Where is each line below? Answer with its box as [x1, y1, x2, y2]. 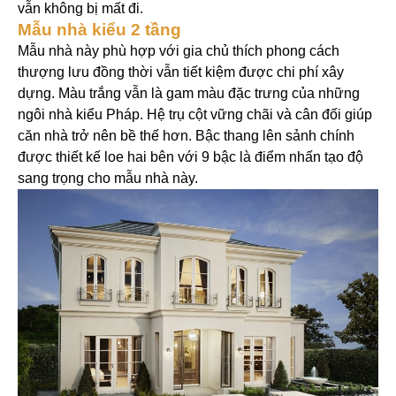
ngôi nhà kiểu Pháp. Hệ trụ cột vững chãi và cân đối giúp [18, 107, 372, 123]
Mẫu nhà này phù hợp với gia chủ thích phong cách [18, 43, 339, 59]
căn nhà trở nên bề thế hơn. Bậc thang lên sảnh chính [18, 128, 354, 144]
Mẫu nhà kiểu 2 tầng [18, 20, 181, 40]
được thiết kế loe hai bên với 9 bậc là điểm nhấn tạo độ [18, 149, 363, 165]
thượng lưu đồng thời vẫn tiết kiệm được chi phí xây [18, 65, 344, 80]
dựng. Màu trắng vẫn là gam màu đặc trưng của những [18, 86, 360, 102]
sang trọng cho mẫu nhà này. [18, 171, 198, 187]
